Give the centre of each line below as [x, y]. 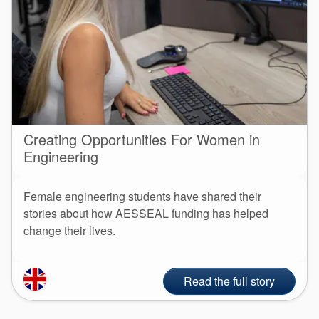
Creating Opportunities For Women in [142, 139]
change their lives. [69, 230]
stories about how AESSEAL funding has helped [146, 213]
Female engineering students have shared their [142, 196]
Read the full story [229, 281]
